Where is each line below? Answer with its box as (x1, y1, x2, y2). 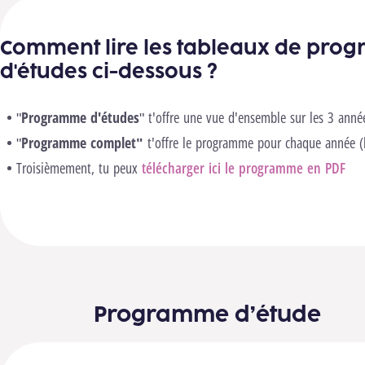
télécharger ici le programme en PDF (142, 158, 346, 178)
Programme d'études (21, 108, 140, 127)
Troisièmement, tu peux (16, 158, 143, 178)
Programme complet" (21, 133, 144, 152)
